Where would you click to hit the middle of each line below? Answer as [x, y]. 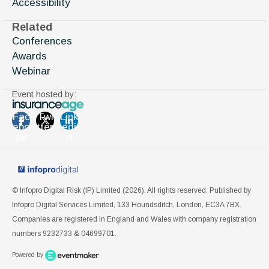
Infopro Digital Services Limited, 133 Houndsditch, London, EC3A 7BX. [127, 205]
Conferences [42, 41]
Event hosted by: [44, 94]
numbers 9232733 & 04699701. [64, 234]
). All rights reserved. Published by [196, 191]
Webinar [31, 71]
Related [32, 27]
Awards [29, 56]
